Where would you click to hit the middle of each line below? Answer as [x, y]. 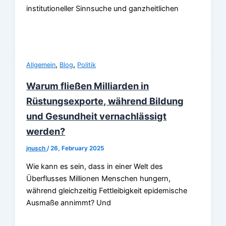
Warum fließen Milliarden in [88, 86]
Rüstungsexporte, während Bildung [105, 101]
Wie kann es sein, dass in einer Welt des [95, 166]
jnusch [37, 149]
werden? [46, 131]
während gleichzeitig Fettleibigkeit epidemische [107, 190]
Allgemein [41, 65]
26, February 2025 [77, 149]
